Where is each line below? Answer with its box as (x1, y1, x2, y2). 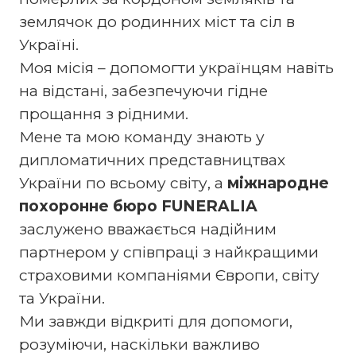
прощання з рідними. (18, 104, 188, 123)
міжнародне (226, 173, 329, 192)
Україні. (18, 35, 79, 54)
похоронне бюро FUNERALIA (18, 196, 257, 215)
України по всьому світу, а (18, 173, 227, 192)
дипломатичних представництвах (18, 150, 285, 169)
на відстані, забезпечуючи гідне (18, 81, 268, 100)
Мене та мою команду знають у (18, 127, 265, 146)
